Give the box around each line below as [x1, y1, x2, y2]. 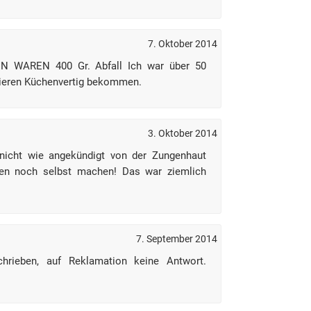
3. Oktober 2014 [148, 128, 217, 139]
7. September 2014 [136, 233, 217, 244]
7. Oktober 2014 [148, 38, 217, 49]
